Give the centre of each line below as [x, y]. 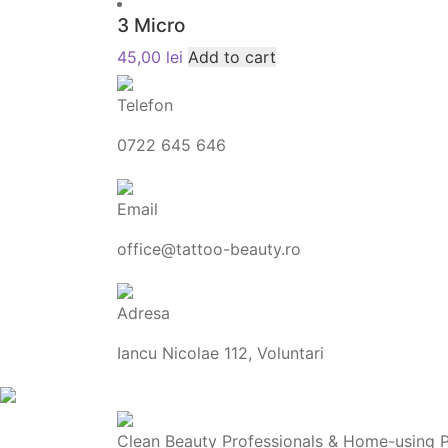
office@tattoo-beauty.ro [209, 249]
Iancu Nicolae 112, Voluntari [220, 353]
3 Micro [151, 25]
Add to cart [232, 57]
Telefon [145, 105]
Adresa [143, 313]
